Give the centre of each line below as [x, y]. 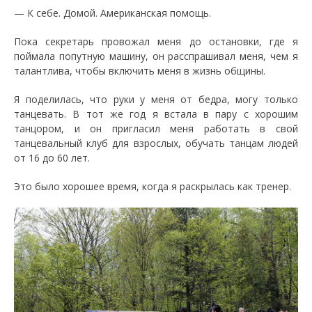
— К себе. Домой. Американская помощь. [112, 13]
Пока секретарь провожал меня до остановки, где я [156, 42]
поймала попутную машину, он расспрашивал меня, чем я [156, 56]
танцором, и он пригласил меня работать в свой [156, 129]
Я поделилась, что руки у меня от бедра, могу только [156, 100]
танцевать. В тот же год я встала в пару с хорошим [156, 114]
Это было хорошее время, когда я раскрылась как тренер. [153, 187]
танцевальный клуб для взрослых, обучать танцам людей [156, 143]
